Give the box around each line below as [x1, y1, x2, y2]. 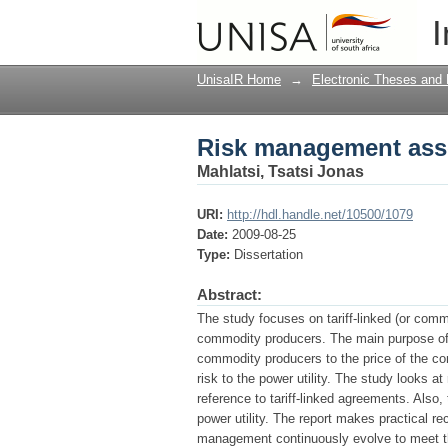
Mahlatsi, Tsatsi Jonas [197, 163, 364, 180]
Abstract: [197, 286, 262, 303]
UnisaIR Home [197, 72, 281, 87]
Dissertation [234, 247, 303, 262]
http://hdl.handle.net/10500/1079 [227, 207, 413, 222]
